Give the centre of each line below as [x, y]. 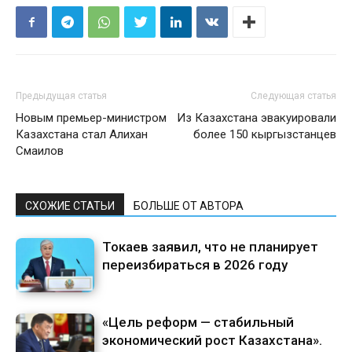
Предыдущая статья [61, 96]
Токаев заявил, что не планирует [210, 247]
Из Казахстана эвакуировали [257, 118]
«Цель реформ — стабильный [198, 323]
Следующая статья [293, 96]
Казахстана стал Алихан [82, 135]
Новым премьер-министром [91, 118]
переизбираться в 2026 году [195, 265]
